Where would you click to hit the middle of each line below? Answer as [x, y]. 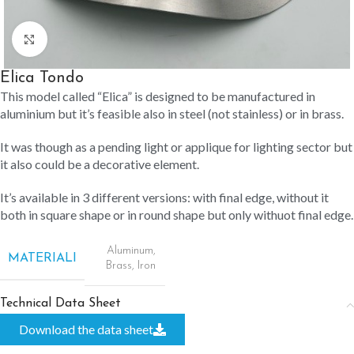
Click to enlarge [84, 39]
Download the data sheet [86, 329]
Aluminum [130, 251]
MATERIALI [42, 258]
